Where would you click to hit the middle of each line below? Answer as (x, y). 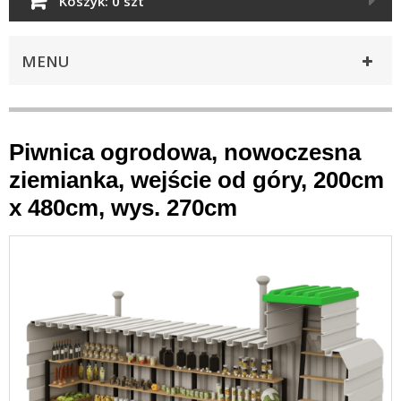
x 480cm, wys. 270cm (123, 208)
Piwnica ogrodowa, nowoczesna (185, 152)
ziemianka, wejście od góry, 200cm (196, 180)
